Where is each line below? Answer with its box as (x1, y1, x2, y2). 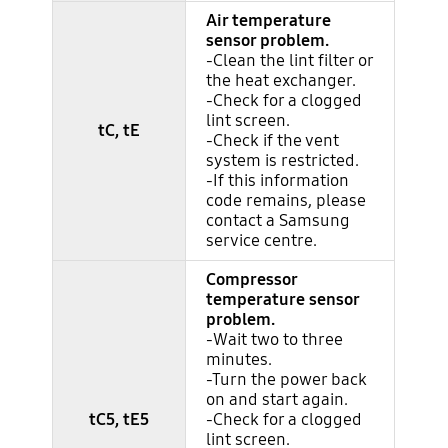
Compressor (206, 268, 298, 290)
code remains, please (206, 189, 367, 211)
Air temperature (206, 9, 332, 31)
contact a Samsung (206, 209, 351, 231)
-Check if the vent (206, 129, 340, 151)
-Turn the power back (206, 368, 368, 390)
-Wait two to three (206, 328, 344, 350)
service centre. (206, 229, 318, 251)
